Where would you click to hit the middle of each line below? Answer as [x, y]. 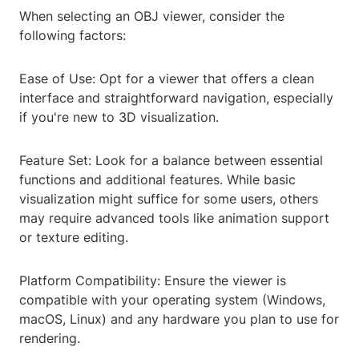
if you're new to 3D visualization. [119, 117]
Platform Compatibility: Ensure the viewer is [153, 281]
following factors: [73, 36]
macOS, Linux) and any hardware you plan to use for [179, 319]
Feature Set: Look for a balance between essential [171, 161]
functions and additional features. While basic [157, 180]
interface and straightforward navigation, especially [176, 98]
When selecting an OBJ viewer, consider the [152, 16]
